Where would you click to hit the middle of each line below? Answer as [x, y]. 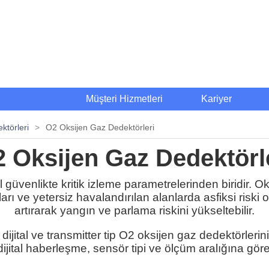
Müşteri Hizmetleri [124, 99]
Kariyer [216, 99]
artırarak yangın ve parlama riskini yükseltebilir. [134, 210]
